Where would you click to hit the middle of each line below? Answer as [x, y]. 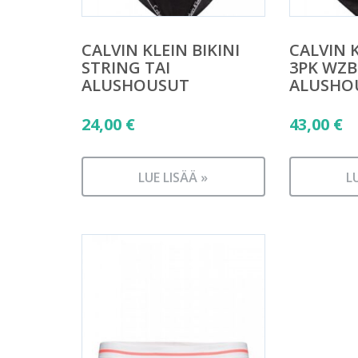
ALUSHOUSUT [135, 85]
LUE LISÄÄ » [173, 177]
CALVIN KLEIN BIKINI [161, 50]
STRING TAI [126, 67]
